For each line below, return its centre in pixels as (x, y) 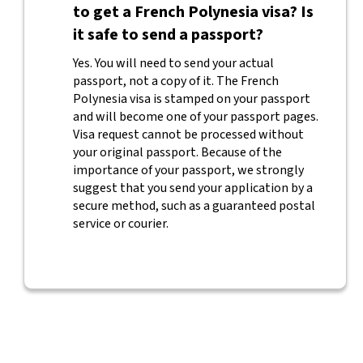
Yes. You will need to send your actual (173, 63)
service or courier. (120, 224)
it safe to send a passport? (168, 35)
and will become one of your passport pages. (195, 117)
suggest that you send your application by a (192, 188)
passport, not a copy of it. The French (175, 81)
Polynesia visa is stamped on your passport (191, 99)
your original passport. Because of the (177, 152)
